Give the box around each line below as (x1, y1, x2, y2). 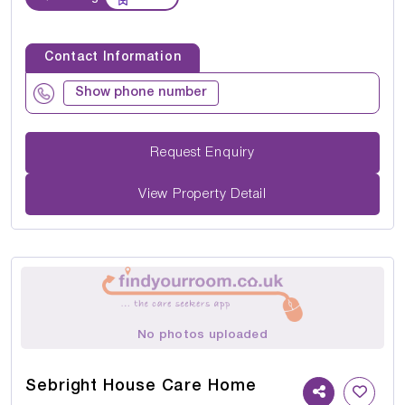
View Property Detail (138, 187, 267, 201)
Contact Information (44, 52, 182, 64)
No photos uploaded (137, 329, 268, 342)
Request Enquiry (205, 146, 255, 159)
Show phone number (75, 87, 207, 99)
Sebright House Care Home (25, 379, 257, 394)
